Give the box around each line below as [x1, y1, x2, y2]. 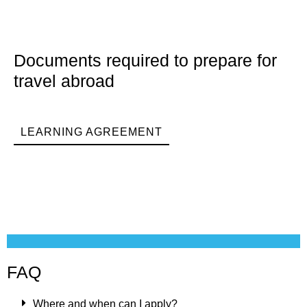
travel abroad [14, 71, 114, 90]
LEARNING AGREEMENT [21, 125, 162, 138]
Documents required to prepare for [14, 50, 277, 70]
